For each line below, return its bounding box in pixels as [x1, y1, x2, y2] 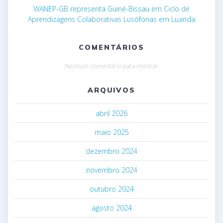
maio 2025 [94, 127, 129, 137]
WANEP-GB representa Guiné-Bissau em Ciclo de [33, 3, 190, 13]
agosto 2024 [91, 203, 132, 213]
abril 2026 [96, 108, 127, 118]
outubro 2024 [89, 184, 134, 194]
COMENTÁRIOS [78, 42, 145, 52]
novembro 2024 [86, 165, 137, 175]
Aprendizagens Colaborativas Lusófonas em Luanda [28, 14, 195, 24]
